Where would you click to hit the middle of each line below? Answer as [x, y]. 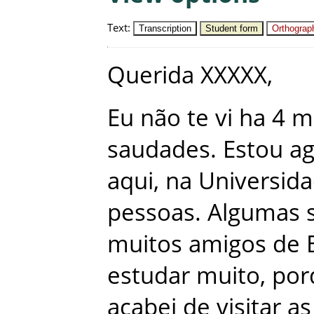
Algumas [254, 212]
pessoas [151, 212]
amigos [227, 243]
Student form [232, 28]
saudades [159, 149]
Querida [151, 74]
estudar [149, 275]
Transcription [165, 28]
